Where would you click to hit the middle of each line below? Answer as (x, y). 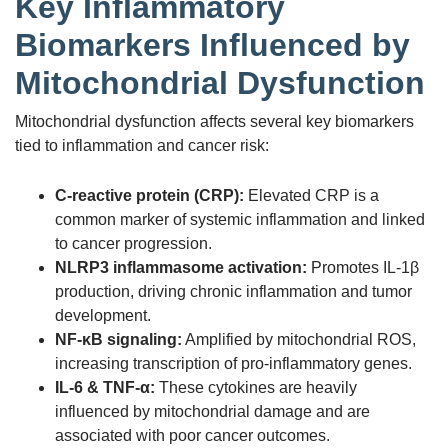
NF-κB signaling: (118, 339)
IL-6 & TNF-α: (105, 387)
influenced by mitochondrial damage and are (212, 411)
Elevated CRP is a (311, 195)
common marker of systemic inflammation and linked (240, 219)
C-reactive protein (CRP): (149, 195)
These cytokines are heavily (256, 387)
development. (103, 315)
